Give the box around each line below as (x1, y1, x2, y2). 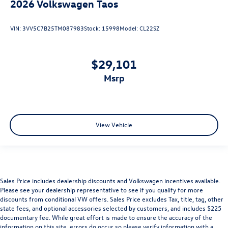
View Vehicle (96, 120, 132, 129)
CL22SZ (139, 24, 159, 33)
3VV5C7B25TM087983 (22, 24, 84, 33)
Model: (120, 24, 139, 33)
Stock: (84, 24, 102, 33)
